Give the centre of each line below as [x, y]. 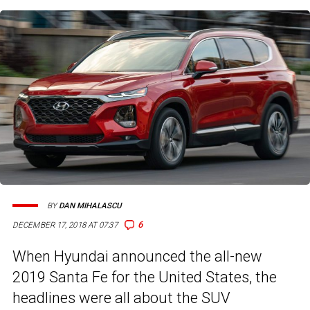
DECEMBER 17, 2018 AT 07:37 [65, 225]
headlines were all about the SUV [121, 298]
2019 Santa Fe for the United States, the [145, 277]
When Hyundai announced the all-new [137, 257]
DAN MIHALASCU [90, 206]
